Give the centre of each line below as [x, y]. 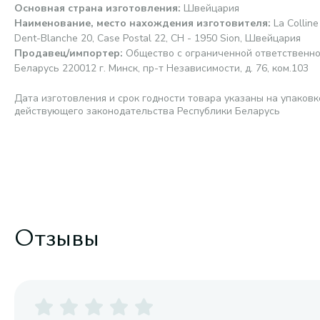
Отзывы [57, 236]
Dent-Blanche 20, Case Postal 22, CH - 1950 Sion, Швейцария [157, 38]
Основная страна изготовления [96, 8]
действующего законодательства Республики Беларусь [147, 111]
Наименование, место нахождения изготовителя [141, 23]
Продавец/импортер [67, 53]
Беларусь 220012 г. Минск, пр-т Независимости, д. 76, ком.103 [161, 68]
